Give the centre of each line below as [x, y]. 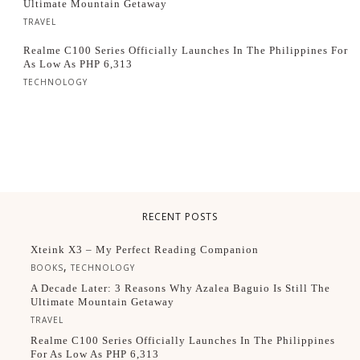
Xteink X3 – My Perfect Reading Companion [145, 250]
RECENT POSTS [180, 217]
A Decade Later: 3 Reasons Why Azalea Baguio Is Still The [181, 288]
